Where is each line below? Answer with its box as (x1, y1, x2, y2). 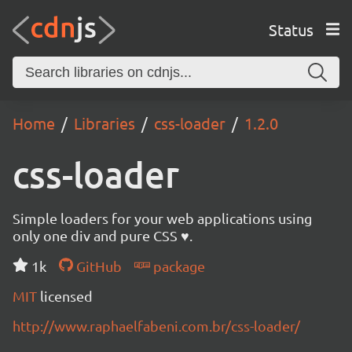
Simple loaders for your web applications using (13, 210, 312, 226)
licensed (40, 288, 93, 304)
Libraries (74, 113, 135, 133)
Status (268, 19, 313, 39)
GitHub (72, 258, 122, 274)
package (149, 258, 205, 274)
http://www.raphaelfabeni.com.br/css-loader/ (13, 317, 300, 334)
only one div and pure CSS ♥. (13, 227, 192, 244)
